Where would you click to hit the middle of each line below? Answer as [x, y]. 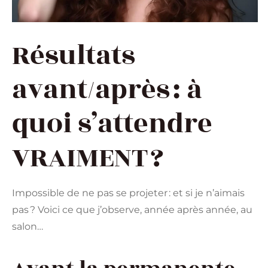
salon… [28, 226]
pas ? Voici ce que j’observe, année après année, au [132, 209]
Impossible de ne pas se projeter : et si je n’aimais [128, 193]
